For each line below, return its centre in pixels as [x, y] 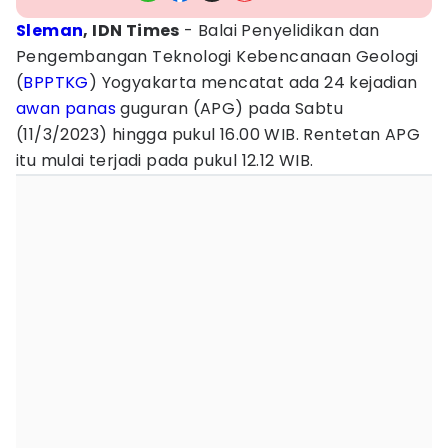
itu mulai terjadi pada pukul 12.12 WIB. [165, 160]
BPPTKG [56, 82]
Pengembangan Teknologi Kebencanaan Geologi [217, 56]
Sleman [50, 30]
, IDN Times [131, 30]
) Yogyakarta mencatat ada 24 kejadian [253, 82]
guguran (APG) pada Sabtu [230, 108]
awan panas [66, 108]
